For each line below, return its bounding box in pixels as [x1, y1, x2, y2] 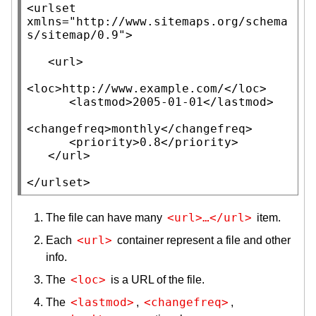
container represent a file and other [114, 233, 291, 246]
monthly [111, 121, 161, 135]
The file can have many [46, 211, 165, 224]
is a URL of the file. [108, 273, 205, 286]
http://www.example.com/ [62, 81, 224, 95]
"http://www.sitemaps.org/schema [69, 14, 288, 28]
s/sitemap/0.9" [27, 28, 126, 42]
